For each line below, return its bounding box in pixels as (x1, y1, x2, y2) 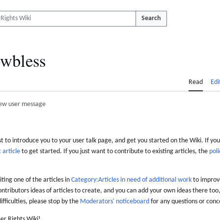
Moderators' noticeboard (80, 198, 149, 206)
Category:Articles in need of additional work (71, 176, 192, 184)
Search (141, 15, 161, 22)
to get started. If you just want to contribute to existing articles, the (20, 148, 209, 156)
